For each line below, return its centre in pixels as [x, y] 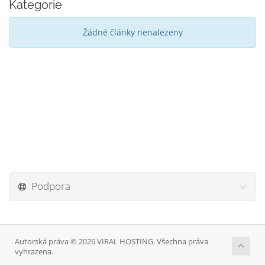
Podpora [49, 186]
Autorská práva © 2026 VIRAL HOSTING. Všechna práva [112, 242]
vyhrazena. [34, 252]
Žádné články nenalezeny [132, 32]
